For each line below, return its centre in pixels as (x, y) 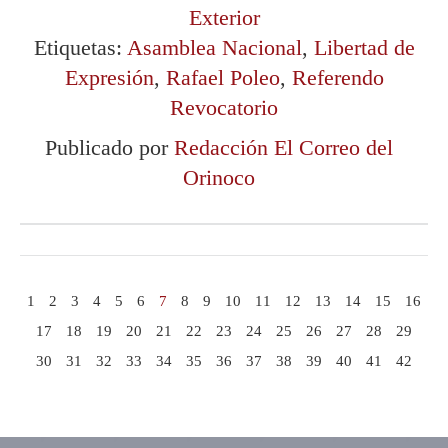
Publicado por (109, 147)
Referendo (337, 77)
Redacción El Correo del (283, 147)
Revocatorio (224, 107)
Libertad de (364, 47)
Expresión (109, 77)
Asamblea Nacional (214, 47)
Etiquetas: (80, 47)
